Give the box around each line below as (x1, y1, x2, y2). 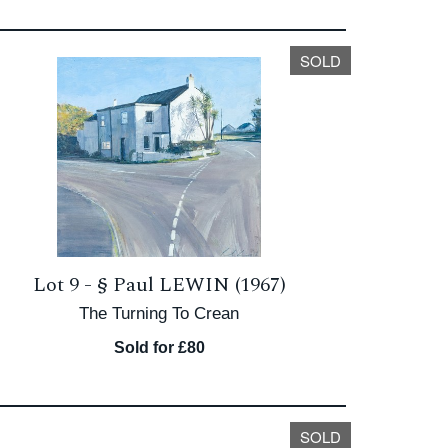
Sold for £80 (113, 339, 205, 356)
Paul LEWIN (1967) (112, 270, 286, 300)
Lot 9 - (32, 270, 97, 300)
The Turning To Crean (79, 304, 240, 323)
